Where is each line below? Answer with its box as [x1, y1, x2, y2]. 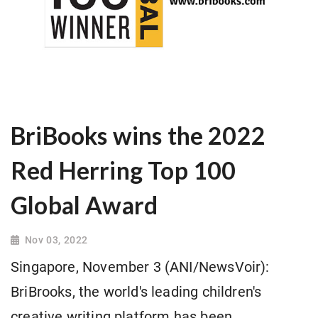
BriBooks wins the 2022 [11, 121, 265, 150]
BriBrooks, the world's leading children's [11, 284, 262, 301]
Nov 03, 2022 [24, 234, 88, 246]
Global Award [11, 191, 158, 220]
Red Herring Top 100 [11, 156, 236, 185]
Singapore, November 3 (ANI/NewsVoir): [11, 259, 270, 276]
